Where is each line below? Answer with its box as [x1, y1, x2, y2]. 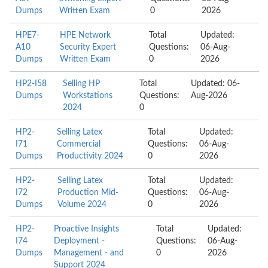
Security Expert [59, 43, 116, 51]
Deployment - [54, 237, 105, 245]
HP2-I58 [16, 80, 47, 88]
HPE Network [59, 31, 111, 39]
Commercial [57, 140, 101, 148]
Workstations [62, 92, 112, 100]
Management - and [54, 249, 124, 257]
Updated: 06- [191, 80, 240, 88]
